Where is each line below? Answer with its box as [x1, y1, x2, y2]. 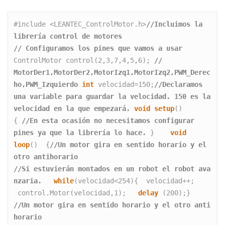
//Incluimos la [146, 20, 203, 28]
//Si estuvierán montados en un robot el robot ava [14, 164, 211, 173]
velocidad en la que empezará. [14, 104, 131, 113]
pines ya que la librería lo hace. [14, 128, 147, 137]
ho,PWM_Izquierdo [14, 80, 78, 88]
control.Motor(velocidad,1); [14, 188, 139, 197]
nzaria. [14, 176, 46, 185]
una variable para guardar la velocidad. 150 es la [14, 92, 211, 100]
